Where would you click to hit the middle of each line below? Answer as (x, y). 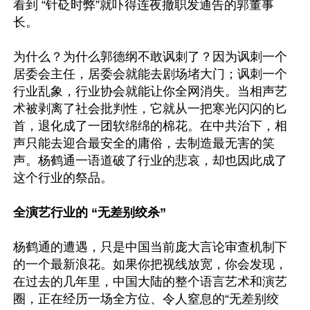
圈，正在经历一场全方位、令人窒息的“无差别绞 (146, 299)
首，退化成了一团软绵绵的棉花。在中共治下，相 (150, 126)
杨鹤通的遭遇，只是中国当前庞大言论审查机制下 (150, 247)
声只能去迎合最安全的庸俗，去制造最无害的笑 (144, 143)
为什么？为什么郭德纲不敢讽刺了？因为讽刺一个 (150, 57)
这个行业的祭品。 (63, 178)
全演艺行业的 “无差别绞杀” (90, 212)
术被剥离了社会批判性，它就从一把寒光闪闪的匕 (150, 109)
